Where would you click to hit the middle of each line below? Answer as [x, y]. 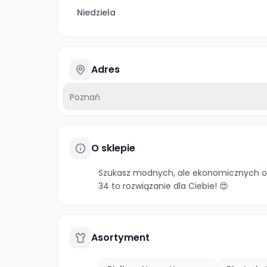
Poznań [85, 97]
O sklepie [113, 148]
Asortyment [120, 237]
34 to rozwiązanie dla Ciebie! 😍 [163, 186]
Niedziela [96, 13]
